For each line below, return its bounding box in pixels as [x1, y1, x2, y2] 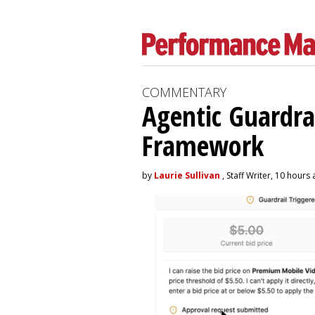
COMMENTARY [142, 84, 226, 101]
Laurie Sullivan [154, 169, 220, 181]
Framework [142, 127, 264, 164]
